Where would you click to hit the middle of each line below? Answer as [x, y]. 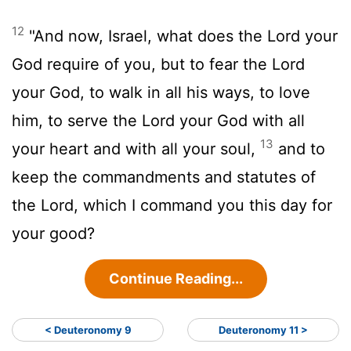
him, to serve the [77, 120]
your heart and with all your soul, [136, 148]
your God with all [240, 120]
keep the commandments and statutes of [164, 177]
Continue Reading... [175, 278]
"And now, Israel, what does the [146, 36]
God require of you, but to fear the [142, 64]
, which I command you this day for [203, 205]
